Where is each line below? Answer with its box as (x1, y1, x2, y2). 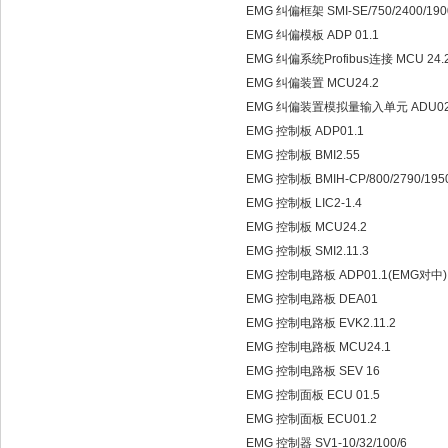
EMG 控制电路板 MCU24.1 (246, 340, 394, 354)
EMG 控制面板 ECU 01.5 (246, 388, 383, 402)
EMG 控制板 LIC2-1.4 (246, 196, 365, 210)
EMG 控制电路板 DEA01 (246, 292, 381, 306)
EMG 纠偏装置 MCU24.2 (246, 76, 382, 90)
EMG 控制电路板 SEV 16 (246, 364, 383, 378)
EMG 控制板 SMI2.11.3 (246, 244, 372, 258)
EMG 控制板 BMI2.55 (246, 148, 363, 162)
